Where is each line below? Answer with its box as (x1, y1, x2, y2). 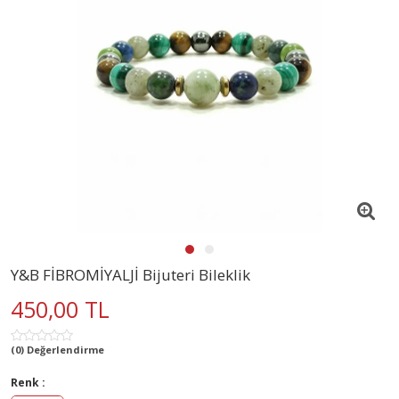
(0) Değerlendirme (11, 342, 104, 356)
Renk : (11, 374, 45, 390)
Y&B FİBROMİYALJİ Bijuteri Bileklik (11, 264, 250, 285)
